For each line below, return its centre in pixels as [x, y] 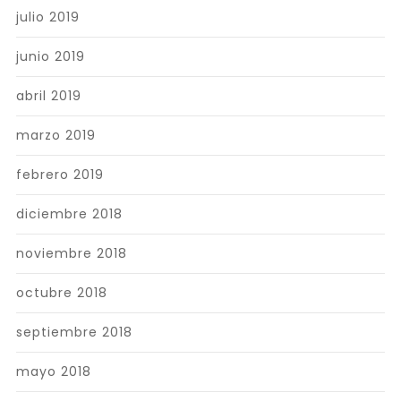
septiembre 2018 [74, 332]
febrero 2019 [60, 174]
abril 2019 [48, 95]
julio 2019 [47, 17]
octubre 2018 [61, 292]
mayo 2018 [53, 371]
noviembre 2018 [71, 253]
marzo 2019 [55, 135]
